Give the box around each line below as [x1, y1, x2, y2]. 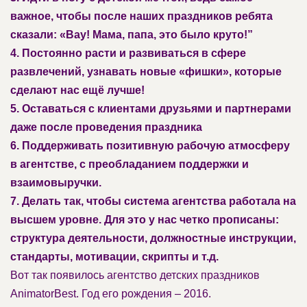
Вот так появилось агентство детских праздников [10, 269, 260, 281]
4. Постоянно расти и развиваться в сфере [10, 47, 246, 59]
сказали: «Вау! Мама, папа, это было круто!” [10, 28, 253, 40]
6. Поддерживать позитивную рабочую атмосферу [10, 139, 290, 151]
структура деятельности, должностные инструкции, [10, 232, 296, 244]
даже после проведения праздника [10, 121, 202, 133]
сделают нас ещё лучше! [10, 84, 145, 96]
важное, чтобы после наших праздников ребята [10, 10, 273, 22]
